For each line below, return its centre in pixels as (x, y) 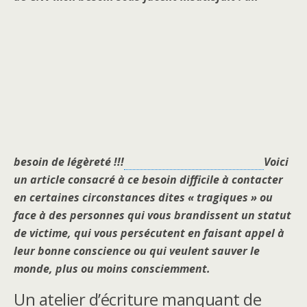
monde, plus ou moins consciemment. (112, 269)
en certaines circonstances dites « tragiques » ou (143, 197)
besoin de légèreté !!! (69, 162)
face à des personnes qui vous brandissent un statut (152, 215)
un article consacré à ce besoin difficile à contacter (148, 180)
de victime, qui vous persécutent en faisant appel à (149, 233)
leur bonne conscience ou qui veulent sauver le (137, 251)
